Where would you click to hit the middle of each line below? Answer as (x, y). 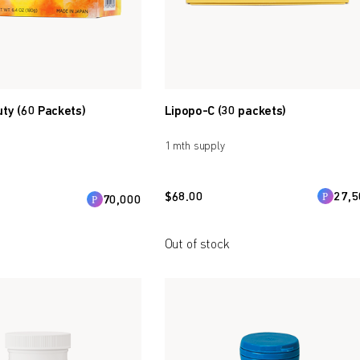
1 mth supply (194, 146)
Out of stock (197, 245)
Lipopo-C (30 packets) (225, 111)
